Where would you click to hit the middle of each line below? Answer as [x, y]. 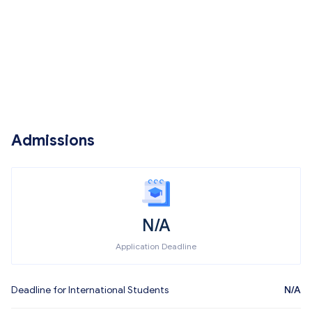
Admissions [53, 140]
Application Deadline [156, 246]
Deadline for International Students [90, 290]
